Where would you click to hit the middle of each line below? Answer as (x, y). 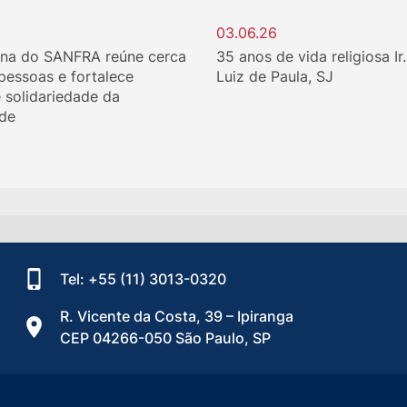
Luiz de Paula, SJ (275, 76)
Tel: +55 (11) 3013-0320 (143, 278)
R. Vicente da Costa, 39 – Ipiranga (177, 316)
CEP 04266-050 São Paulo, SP (165, 338)
